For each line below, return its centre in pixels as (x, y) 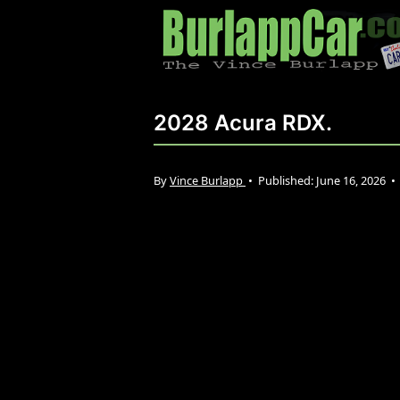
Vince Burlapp (208, 180)
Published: (287, 180)
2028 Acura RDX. (243, 122)
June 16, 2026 (352, 180)
